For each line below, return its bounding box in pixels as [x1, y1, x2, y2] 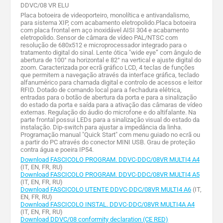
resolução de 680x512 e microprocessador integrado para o [20, 41, 187, 49]
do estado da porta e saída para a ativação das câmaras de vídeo [20, 101, 202, 109]
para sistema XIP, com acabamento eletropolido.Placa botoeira [20, 19, 196, 27]
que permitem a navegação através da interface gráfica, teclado [20, 71, 199, 79]
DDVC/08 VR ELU [20, 1, 69, 9]
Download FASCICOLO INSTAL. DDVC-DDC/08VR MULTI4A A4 [20, 201, 195, 209]
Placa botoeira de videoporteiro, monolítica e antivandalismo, [20, 11, 190, 19]
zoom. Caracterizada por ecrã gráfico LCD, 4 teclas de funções [20, 64, 195, 72]
